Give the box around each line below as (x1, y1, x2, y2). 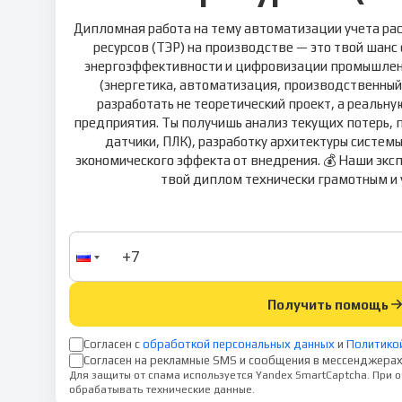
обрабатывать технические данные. (69, 383, 255, 396)
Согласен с (83, 336, 140, 351)
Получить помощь (267, 296, 389, 312)
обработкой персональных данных (143, 336, 335, 351)
